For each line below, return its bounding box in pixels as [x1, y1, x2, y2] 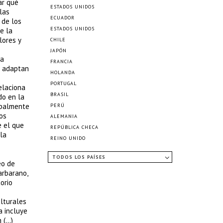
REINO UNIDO [50, 135, 86, 141]
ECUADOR [50, 14, 75, 21]
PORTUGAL [50, 80, 77, 87]
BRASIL [50, 91, 69, 98]
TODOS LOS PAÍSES [52, 154, 106, 160]
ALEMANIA [50, 113, 78, 119]
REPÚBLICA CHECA [50, 124, 99, 130]
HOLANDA [50, 69, 75, 76]
